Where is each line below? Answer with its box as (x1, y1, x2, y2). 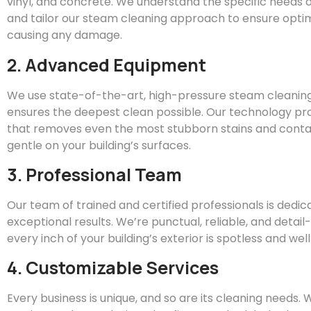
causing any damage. (7, 27, 122, 44)
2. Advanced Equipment (7, 52, 206, 77)
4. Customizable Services (7, 255, 219, 280)
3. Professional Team (7, 162, 182, 187)
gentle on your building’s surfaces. (7, 137, 191, 153)
